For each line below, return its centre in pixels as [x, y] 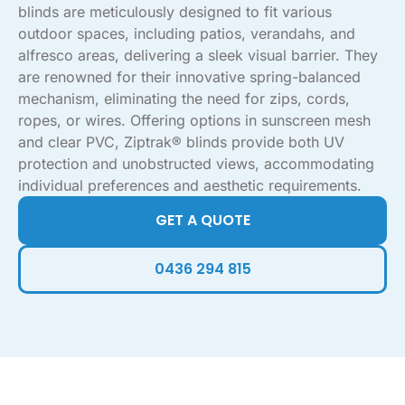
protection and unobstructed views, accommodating [196, 164]
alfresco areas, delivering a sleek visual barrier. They [198, 55]
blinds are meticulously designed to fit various [175, 12]
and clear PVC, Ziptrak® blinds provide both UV [181, 142]
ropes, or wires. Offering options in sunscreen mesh [194, 120]
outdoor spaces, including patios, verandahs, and [187, 33]
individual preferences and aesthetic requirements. [190, 185]
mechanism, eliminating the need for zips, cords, [184, 99]
